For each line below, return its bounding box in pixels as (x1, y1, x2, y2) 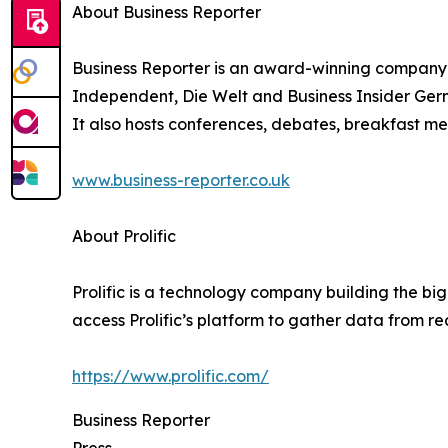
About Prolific (72, 226, 176, 247)
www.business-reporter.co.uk (72, 170, 290, 191)
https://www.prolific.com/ (72, 366, 269, 387)
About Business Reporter (72, 2, 261, 23)
